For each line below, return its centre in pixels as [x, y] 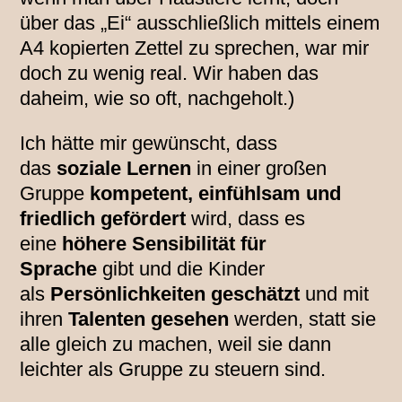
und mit [335, 294]
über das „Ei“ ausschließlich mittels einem [200, 23]
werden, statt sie [303, 319]
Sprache [59, 269]
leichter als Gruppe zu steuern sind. [173, 370]
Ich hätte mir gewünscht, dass [149, 144]
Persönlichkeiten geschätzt [175, 294]
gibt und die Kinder [181, 269]
